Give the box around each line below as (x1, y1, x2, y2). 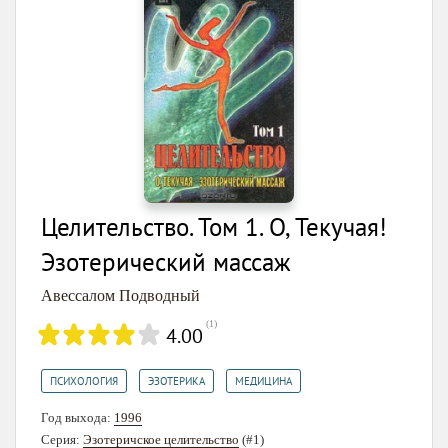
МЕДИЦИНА (235, 373, 292, 388)
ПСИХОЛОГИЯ (50, 373, 118, 388)
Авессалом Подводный (41, 286, 200, 304)
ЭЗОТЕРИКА (148, 373, 205, 388)
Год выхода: (41, 409, 114, 425)
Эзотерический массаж (41, 245, 290, 278)
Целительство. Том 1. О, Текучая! (41, 210, 387, 243)
